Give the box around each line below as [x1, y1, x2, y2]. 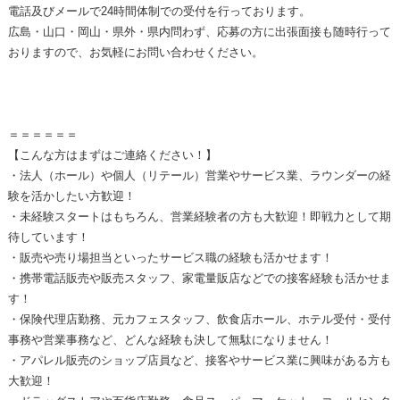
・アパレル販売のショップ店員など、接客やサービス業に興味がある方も [7, 354, 391, 368]
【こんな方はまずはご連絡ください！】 [7, 148, 217, 162]
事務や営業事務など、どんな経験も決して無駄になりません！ [7, 333, 333, 347]
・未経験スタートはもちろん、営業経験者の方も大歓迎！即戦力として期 [7, 210, 391, 224]
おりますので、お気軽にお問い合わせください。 [7, 46, 263, 60]
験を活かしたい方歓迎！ [7, 189, 136, 204]
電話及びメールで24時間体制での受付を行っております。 [7, 4, 311, 19]
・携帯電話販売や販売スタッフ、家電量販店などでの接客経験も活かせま [7, 271, 391, 286]
